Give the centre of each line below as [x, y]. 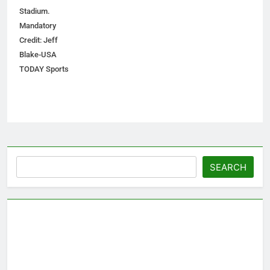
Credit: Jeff [39, 40]
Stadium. [35, 11]
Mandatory [38, 26]
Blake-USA [38, 55]
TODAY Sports [44, 69]
